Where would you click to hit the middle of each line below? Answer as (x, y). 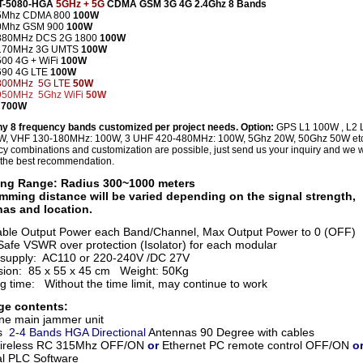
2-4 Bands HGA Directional (76, 332)
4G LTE (33, 72)
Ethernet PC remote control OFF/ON (256, 345)
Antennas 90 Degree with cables (230, 332)
